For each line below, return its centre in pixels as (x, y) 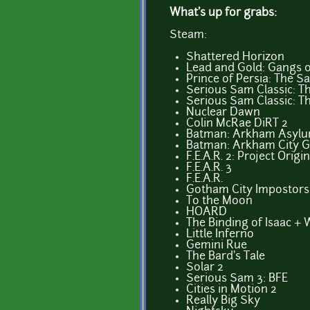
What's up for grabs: (223, 13)
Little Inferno (220, 234)
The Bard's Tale (226, 256)
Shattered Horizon (235, 57)
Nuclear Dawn (223, 112)
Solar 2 (205, 267)
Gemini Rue (217, 245)
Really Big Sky (223, 301)
